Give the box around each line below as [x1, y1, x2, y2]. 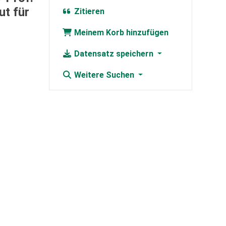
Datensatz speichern [72, 49, 155, 59]
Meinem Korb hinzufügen [72, 28, 168, 38]
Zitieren [72, 7, 104, 17]
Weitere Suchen [72, 70, 136, 80]
